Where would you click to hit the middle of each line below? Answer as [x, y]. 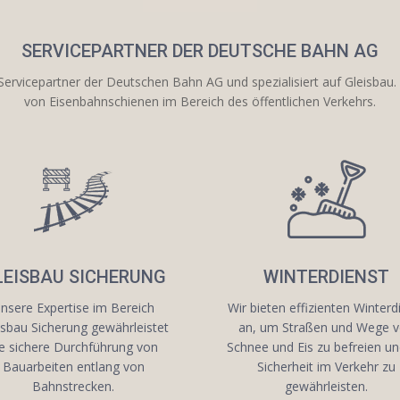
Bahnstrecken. [74, 387]
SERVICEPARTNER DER [115, 50]
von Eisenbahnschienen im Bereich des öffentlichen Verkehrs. [200, 101]
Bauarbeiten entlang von [73, 367]
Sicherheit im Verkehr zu [327, 367]
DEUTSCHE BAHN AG [293, 50]
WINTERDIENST [327, 277]
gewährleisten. [327, 387]
